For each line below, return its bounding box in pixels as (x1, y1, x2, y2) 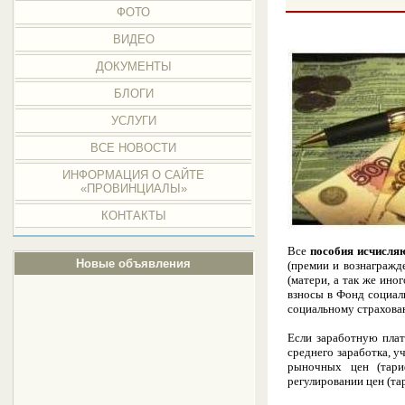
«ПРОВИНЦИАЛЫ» (80, 182, 187, 195)
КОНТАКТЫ (100, 209, 166, 222)
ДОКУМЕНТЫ (95, 60, 172, 73)
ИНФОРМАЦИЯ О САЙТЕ (62, 168, 205, 182)
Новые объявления (76, 257, 192, 270)
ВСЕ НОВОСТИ (90, 141, 177, 155)
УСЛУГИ (110, 114, 156, 127)
